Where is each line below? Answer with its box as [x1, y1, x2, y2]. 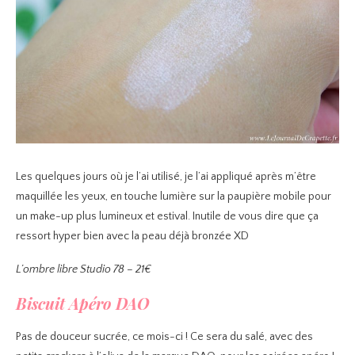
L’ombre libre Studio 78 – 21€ [16, 263, 151, 276]
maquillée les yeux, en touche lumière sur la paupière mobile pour [16, 190, 331, 203]
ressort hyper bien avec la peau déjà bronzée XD [16, 230, 249, 242]
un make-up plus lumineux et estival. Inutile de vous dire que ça [16, 210, 319, 223]
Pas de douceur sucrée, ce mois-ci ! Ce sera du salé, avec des [16, 330, 313, 343]
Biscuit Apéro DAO [16, 292, 150, 314]
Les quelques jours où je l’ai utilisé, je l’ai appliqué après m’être [16, 170, 316, 183]
